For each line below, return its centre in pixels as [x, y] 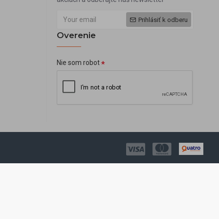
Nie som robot [78, 63]
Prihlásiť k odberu [163, 20]
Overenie [76, 35]
